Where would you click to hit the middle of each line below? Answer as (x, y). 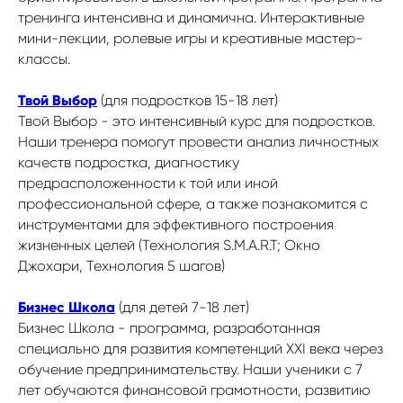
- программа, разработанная (219, 327)
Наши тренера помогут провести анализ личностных (198, 141)
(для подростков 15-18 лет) (189, 100)
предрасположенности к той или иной (148, 183)
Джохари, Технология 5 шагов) (121, 265)
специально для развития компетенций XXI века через (201, 348)
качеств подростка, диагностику (129, 162)
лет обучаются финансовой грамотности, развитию (194, 390)
